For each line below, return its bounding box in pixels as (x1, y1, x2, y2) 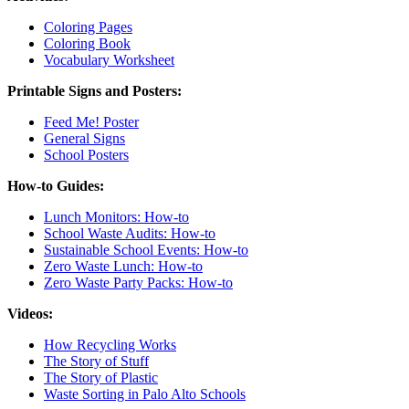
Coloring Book (44, 36, 131, 52)
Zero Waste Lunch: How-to (44, 258, 203, 275)
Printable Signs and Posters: (7, 83, 182, 100)
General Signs (44, 131, 125, 147)
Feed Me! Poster (44, 114, 139, 131)
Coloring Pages (44, 19, 132, 36)
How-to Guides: (7, 178, 104, 194)
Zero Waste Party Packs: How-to (44, 275, 233, 291)
